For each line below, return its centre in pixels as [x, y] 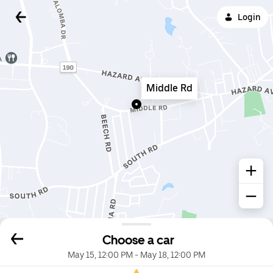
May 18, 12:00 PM [173, 255]
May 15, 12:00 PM [100, 255]
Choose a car [138, 240]
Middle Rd [169, 88]
